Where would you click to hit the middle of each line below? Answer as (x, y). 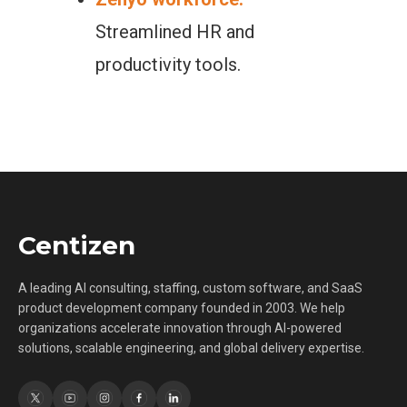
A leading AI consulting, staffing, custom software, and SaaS (190, 288)
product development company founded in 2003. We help (182, 308)
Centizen (77, 245)
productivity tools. (168, 65)
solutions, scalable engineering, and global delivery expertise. (191, 348)
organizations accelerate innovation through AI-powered (180, 328)
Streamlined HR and (174, 32)
